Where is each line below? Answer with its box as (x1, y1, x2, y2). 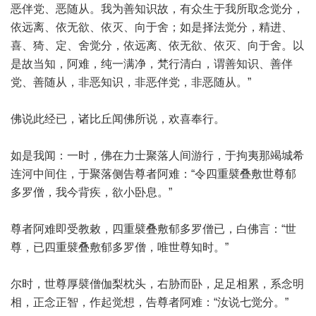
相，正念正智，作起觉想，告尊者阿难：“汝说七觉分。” (11, 296, 288, 308)
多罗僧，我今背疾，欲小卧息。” (11, 186, 172, 198)
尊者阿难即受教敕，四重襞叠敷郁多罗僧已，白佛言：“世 (11, 223, 296, 235)
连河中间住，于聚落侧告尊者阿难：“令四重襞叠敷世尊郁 (11, 168, 296, 180)
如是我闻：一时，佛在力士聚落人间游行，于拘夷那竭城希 (11, 150, 304, 162)
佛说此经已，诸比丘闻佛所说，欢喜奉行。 (11, 113, 225, 125)
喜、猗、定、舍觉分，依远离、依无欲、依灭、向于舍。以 (11, 39, 304, 51)
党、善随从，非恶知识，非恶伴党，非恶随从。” (11, 76, 251, 88)
